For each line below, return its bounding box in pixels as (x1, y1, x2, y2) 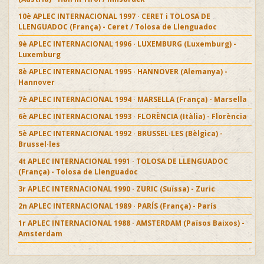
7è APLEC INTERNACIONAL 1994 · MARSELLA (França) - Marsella (18, 94, 247, 104)
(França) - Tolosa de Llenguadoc (18, 166, 138, 177)
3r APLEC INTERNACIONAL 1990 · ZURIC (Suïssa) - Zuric (18, 183, 215, 194)
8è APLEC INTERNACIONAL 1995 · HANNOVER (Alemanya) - (18, 66, 227, 77)
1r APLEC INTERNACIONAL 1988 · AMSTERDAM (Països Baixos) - (18, 217, 245, 228)
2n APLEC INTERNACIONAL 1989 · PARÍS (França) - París (18, 200, 217, 211)
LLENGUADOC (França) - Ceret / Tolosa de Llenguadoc (18, 21, 217, 32)
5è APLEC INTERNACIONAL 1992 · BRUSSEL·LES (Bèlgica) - (18, 128, 223, 138)
